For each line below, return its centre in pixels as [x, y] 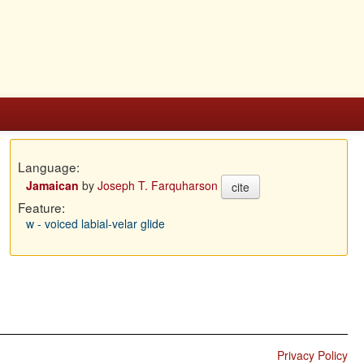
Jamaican [52, 185]
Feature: [41, 207]
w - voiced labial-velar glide [95, 223]
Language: [48, 167]
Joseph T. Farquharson [157, 185]
